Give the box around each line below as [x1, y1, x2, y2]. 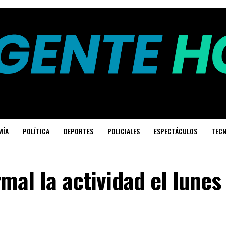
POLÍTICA [23, 126, 49, 137]
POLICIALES [107, 126, 140, 137]
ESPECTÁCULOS [154, 126, 197, 137]
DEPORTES [64, 126, 93, 137]
